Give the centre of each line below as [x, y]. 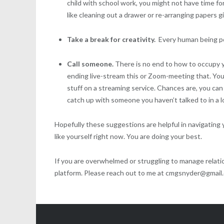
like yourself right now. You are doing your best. [128, 136]
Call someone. [90, 63]
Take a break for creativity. [113, 39]
